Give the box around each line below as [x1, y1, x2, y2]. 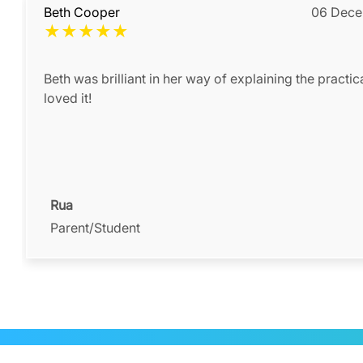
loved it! [44, 90, 92, 107]
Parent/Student [50, 220, 140, 237]
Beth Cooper [44, 4, 120, 21]
